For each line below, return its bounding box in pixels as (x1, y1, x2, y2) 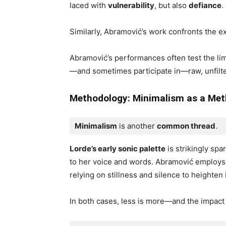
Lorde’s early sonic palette (70, 144, 165, 153)
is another (117, 121, 157, 131)
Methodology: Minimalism (70, 92, 184, 104)
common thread (157, 121, 215, 131)
